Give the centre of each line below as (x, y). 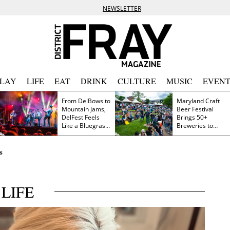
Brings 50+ (192, 117)
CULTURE (137, 81)
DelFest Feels (73, 117)
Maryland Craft (198, 101)
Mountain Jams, (84, 109)
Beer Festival (195, 109)
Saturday (189, 142)
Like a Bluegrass (85, 125)
